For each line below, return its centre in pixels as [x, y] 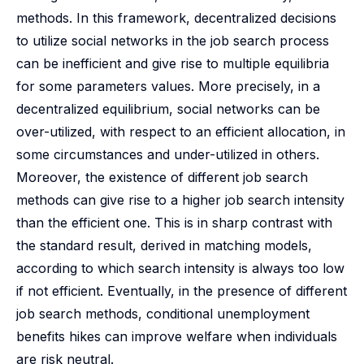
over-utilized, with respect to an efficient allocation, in [181, 132]
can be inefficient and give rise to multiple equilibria [173, 63]
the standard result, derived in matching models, [164, 245]
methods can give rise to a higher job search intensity [180, 200]
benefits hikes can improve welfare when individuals [177, 336]
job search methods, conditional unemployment [163, 314]
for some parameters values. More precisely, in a [168, 86]
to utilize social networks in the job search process [173, 41]
